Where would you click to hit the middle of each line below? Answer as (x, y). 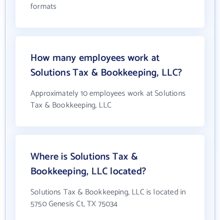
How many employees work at (95, 58)
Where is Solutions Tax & (84, 157)
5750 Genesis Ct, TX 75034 (74, 204)
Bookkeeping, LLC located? (88, 172)
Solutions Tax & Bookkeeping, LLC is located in (108, 192)
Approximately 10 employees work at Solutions (108, 94)
